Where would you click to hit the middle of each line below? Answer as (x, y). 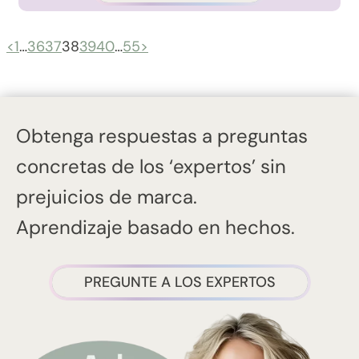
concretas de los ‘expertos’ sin (151, 166)
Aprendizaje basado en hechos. (155, 227)
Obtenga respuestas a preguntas (162, 135)
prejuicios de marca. (107, 196)
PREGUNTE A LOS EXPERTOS (179, 282)
